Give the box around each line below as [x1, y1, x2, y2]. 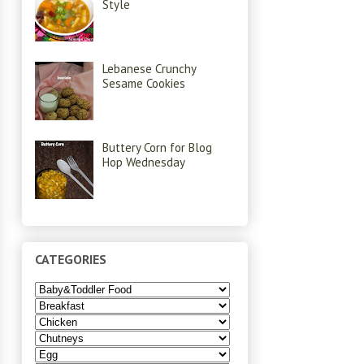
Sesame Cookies [102, 76, 185, 92]
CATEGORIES [35, 250, 106, 267]
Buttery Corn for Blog [102, 140, 212, 156]
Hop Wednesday [102, 154, 185, 171]
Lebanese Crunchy [102, 61, 196, 77]
